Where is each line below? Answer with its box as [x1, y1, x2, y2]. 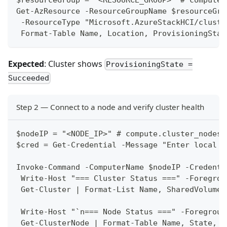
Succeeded [8, 73, 49, 83]
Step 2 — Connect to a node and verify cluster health [16, 102, 204, 112]
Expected [8, 58, 44, 69]
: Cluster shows [44, 58, 104, 69]
